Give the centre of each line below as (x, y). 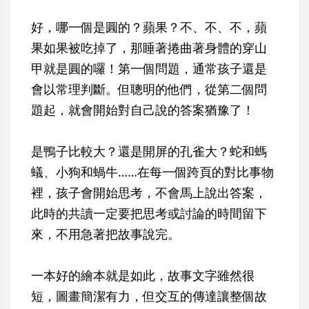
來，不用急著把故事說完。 (106, 234)
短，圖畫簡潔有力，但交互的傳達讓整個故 (149, 296)
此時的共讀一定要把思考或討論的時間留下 (149, 213)
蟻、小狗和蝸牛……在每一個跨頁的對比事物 (152, 172)
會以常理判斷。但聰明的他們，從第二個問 (149, 89)
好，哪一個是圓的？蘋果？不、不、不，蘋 (149, 27)
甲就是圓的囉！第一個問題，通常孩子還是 (149, 69)
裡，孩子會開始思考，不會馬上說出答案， (149, 193)
